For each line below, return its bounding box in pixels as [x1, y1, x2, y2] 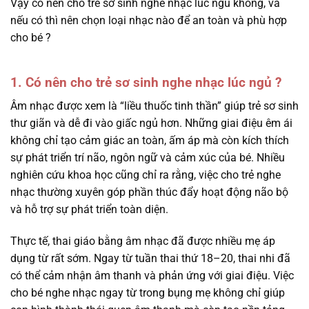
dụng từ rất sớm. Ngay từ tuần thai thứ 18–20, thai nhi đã [10, 252, 290, 266]
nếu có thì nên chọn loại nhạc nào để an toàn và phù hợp [10, 14, 287, 27]
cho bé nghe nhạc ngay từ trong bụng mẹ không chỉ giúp [10, 286, 285, 300]
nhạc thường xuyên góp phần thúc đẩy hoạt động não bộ [10, 186, 288, 199]
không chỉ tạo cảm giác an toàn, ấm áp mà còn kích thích [10, 134, 289, 148]
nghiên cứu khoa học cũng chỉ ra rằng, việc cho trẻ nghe [10, 168, 281, 182]
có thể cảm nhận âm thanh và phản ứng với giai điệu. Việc [10, 269, 294, 283]
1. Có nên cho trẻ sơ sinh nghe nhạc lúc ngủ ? [10, 74, 281, 90]
